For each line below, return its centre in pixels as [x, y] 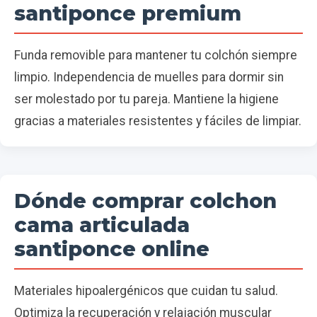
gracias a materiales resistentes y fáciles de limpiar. [158, 121]
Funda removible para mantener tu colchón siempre [156, 55]
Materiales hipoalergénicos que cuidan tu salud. [146, 291]
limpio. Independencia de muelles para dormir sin [149, 77]
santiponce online [112, 249]
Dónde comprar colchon [145, 201]
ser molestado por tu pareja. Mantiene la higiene [146, 99]
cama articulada [102, 225]
